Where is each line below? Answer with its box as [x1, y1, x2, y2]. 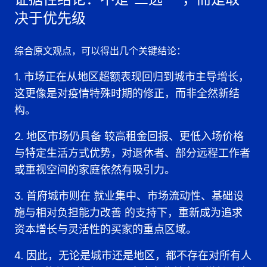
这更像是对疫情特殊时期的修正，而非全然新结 [14, 86, 240, 101]
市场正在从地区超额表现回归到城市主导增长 [24, 70, 238, 84]
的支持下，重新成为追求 [122, 206, 243, 220]
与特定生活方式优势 [14, 146, 111, 160]
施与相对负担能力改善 [14, 206, 122, 220]
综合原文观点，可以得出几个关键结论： [14, 44, 186, 57]
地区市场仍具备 [26, 129, 104, 144]
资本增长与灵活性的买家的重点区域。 [14, 222, 197, 237]
